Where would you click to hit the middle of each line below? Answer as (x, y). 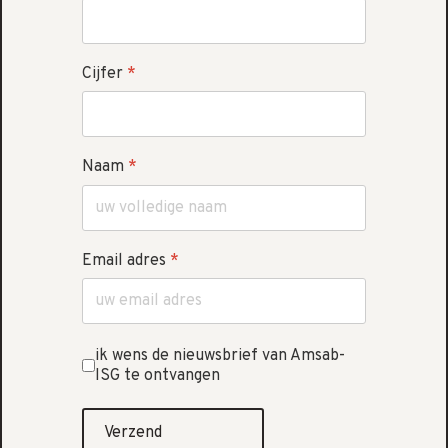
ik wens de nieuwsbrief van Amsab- (219, 355)
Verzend (132, 432)
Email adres (125, 260)
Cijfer (104, 74)
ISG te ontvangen (157, 375)
